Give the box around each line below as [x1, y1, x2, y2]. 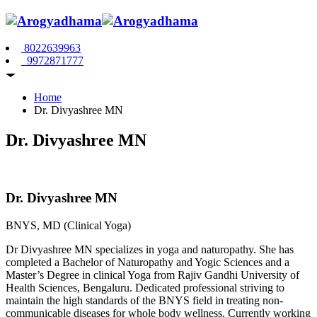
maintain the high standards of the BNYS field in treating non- [6, 294, 283, 306]
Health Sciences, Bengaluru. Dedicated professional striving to [6, 281, 284, 294]
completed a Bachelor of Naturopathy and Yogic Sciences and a [6, 255, 289, 268]
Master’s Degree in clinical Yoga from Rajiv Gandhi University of [6, 268, 299, 281]
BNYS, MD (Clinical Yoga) [6, 219, 131, 231]
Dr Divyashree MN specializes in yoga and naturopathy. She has [6, 243, 294, 255]
